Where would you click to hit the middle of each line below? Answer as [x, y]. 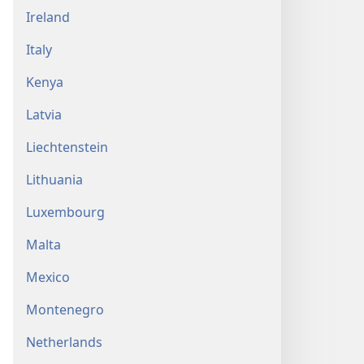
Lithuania [54, 180]
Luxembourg [65, 212]
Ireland [48, 17]
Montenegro [65, 310]
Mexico [48, 277]
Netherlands [64, 342]
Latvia [44, 115]
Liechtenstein [67, 147]
